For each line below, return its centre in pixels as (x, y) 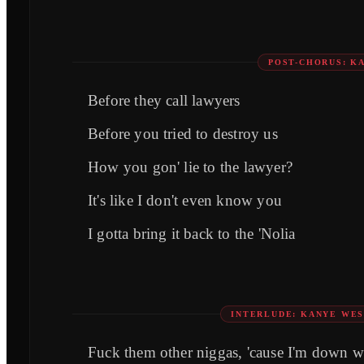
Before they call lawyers (164, 101)
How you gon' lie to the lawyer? (190, 167)
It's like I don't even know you (185, 201)
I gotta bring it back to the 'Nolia (192, 234)
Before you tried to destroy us (183, 134)
